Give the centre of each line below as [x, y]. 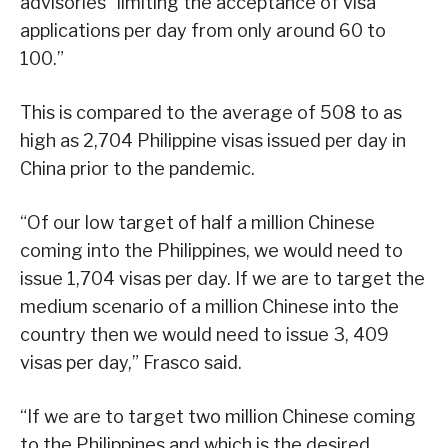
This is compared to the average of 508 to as [211, 112]
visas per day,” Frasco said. [131, 362]
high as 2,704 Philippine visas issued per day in [213, 140]
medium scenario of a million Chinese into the [209, 306]
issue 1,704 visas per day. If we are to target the [222, 278]
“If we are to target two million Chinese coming [218, 416]
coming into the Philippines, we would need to [211, 250]
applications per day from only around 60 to [203, 30]
